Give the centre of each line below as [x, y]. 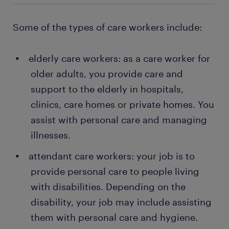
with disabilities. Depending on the [108, 187]
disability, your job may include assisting [121, 202]
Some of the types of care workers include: [107, 27]
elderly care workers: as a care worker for [119, 59]
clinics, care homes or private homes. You [122, 105]
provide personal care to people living [115, 171]
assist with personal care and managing [119, 120]
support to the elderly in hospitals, [107, 89]
